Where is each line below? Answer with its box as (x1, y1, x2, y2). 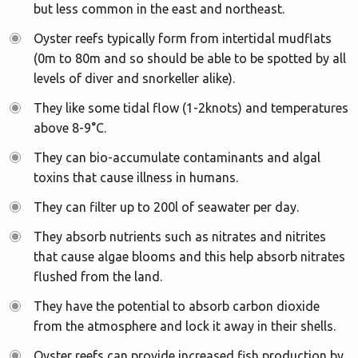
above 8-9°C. (34, 121, 106, 135)
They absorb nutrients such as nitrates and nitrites (34, 229, 326, 244)
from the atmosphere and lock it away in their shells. (34, 319, 336, 333)
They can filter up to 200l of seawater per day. (34, 200, 299, 214)
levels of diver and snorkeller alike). (34, 71, 235, 86)
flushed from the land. (34, 269, 162, 284)
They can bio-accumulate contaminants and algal (34, 150, 320, 165)
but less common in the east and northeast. (34, 2, 284, 16)
